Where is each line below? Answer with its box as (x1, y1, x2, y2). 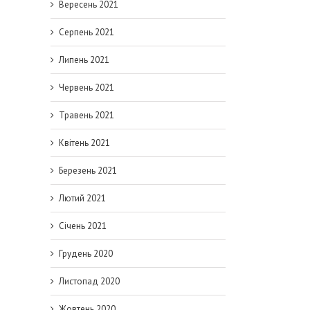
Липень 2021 (59, 54, 109, 66)
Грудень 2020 (59, 248, 113, 259)
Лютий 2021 (59, 192, 106, 204)
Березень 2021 (59, 165, 117, 176)
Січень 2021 (59, 220, 107, 232)
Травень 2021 (59, 109, 114, 121)
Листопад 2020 (59, 275, 120, 287)
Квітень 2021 (59, 137, 110, 149)
